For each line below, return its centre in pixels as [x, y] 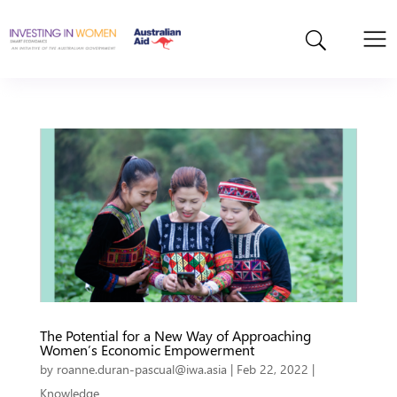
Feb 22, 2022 [272, 369]
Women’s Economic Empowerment [147, 349]
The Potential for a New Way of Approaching [175, 335]
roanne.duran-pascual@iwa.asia [141, 369]
